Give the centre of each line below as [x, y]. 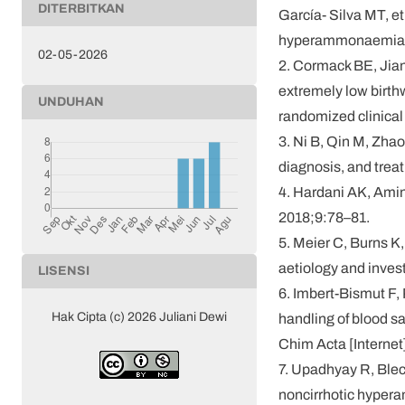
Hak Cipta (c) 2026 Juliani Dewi [139, 317]
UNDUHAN [71, 102]
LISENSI [64, 271]
